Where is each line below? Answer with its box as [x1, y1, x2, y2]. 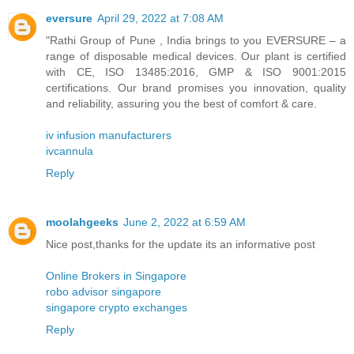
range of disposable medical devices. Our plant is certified [46, 50, 346, 63]
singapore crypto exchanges [46, 301, 187, 314]
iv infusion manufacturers [46, 129, 171, 142]
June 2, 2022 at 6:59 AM [123, 216, 246, 229]
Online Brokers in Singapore [46, 269, 186, 283]
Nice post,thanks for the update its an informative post [46, 238, 315, 251]
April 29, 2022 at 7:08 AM [97, 12, 224, 25]
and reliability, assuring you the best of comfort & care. [46, 97, 317, 111]
